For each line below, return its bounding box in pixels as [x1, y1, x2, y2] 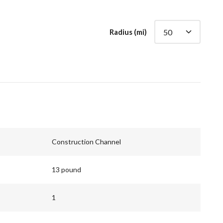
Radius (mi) [110, 27, 147, 37]
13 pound [52, 165, 81, 174]
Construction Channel [52, 137, 121, 146]
